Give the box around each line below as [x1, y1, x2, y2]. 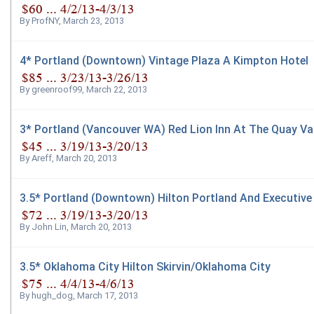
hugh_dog [32, 290, 73, 301]
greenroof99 [32, 84, 82, 95]
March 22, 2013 [86, 84, 147, 95]
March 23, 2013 [63, 15, 124, 27]
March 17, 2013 [77, 290, 138, 301]
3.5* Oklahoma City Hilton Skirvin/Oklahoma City [20, 259, 271, 273]
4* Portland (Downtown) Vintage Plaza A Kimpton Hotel [20, 53, 308, 67]
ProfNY [32, 15, 59, 27]
